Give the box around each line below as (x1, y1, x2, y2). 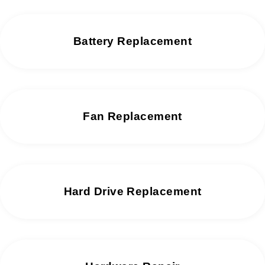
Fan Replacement (83, 109, 182, 122)
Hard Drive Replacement (63, 185, 202, 198)
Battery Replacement (73, 34, 192, 47)
